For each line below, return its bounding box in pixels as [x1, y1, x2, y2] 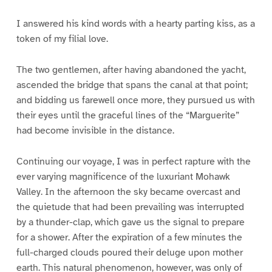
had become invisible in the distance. [16, 124, 174, 137]
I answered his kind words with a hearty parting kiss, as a [16, 18, 255, 30]
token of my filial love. [16, 33, 108, 46]
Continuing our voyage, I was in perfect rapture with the [16, 155, 251, 168]
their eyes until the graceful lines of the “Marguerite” [16, 109, 239, 121]
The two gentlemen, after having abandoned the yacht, [16, 63, 246, 76]
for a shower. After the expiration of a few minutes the [16, 231, 242, 243]
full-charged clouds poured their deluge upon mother [16, 246, 243, 259]
